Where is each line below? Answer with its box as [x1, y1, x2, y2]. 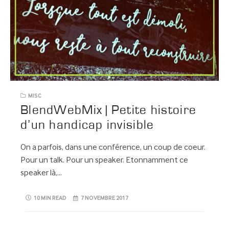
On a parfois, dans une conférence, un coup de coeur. [20, 143, 205, 152]
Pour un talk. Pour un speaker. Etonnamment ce [20, 156, 188, 165]
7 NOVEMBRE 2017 [81, 195, 129, 202]
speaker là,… [20, 169, 62, 178]
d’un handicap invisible [20, 119, 154, 132]
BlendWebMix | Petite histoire [20, 104, 197, 117]
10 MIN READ [34, 195, 66, 202]
